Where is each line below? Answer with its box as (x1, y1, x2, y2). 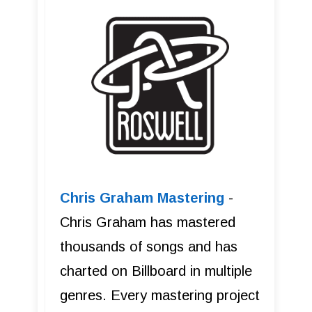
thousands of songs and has (60, 238, 237, 254)
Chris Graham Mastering (60, 189, 224, 205)
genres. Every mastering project (60, 287, 260, 303)
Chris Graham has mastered (60, 214, 235, 230)
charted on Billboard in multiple (60, 263, 252, 279)
